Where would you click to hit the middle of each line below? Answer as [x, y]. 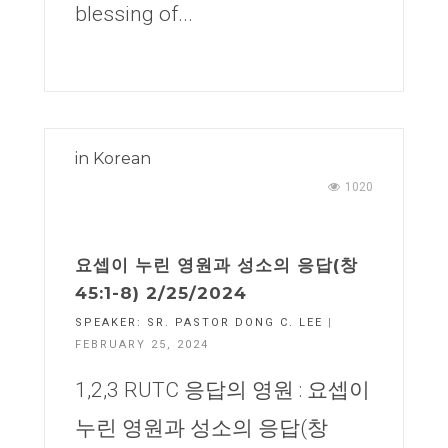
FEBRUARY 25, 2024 [142, 344]
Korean [122, 158]
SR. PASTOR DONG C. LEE [235, 322]
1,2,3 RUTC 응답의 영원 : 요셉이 [222, 390]
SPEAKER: [111, 322]
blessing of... [134, 14]
